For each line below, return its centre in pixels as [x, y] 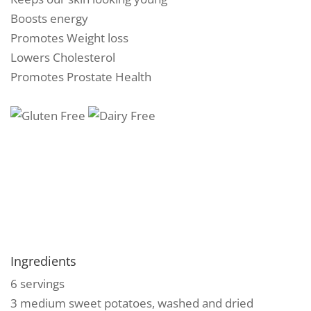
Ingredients [43, 261]
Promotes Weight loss [69, 38]
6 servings [37, 284]
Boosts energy [49, 18]
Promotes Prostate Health [81, 77]
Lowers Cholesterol [63, 57]
